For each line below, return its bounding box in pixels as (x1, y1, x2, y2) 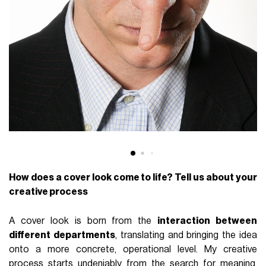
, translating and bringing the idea (115, 230, 257, 240)
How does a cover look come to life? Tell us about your (9, 172, 257, 182)
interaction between (157, 216, 257, 226)
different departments (9, 230, 115, 240)
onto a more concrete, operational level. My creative (9, 244, 257, 254)
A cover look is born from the (9, 216, 158, 226)
